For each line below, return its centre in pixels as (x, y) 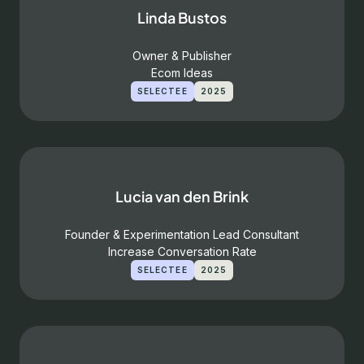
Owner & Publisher (182, 56)
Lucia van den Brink (182, 196)
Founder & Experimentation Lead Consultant (182, 234)
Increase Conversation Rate (182, 251)
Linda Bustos (182, 17)
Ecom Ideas (182, 73)
